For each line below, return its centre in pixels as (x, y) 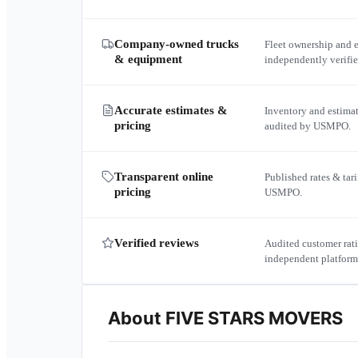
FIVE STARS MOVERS (254, 318)
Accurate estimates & (171, 110)
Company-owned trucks (177, 44)
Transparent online (164, 177)
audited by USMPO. (307, 126)
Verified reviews (157, 243)
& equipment (148, 59)
